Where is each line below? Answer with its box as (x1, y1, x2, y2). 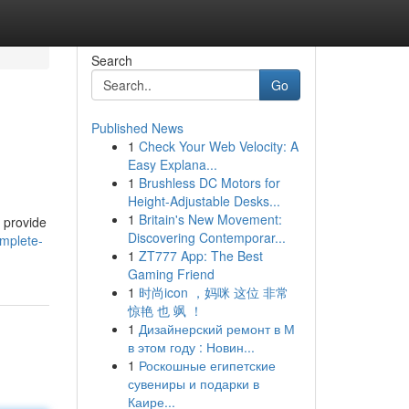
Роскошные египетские (138, 356, 276, 374)
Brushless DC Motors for (138, 173, 280, 192)
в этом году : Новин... (127, 338, 255, 356)
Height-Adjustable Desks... (127, 192, 280, 210)
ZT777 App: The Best (138, 246, 263, 265)
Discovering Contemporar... (127, 228, 286, 246)
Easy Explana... (127, 155, 217, 173)
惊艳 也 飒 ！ (127, 301, 203, 320)
